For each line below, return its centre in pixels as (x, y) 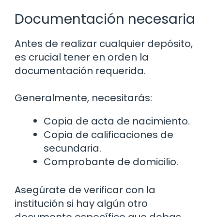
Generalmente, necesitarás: (83, 98)
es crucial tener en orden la (82, 57)
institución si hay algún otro (81, 203)
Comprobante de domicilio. (111, 162)
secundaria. (72, 148)
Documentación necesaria (105, 19)
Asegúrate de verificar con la (85, 190)
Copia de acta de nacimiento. (117, 121)
